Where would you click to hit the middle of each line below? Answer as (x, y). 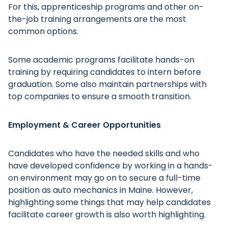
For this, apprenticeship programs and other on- (106, 7)
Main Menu (62, 66)
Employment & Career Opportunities (84, 125)
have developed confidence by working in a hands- (110, 166)
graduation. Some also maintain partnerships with (107, 84)
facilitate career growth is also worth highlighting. (107, 215)
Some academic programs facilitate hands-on (101, 60)
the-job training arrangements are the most (97, 19)
